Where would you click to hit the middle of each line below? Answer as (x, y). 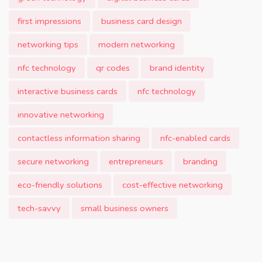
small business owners (125, 208)
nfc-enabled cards (195, 138)
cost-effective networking (173, 185)
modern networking (137, 44)
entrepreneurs (136, 161)
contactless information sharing (79, 138)
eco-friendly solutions (60, 185)
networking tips (48, 44)
